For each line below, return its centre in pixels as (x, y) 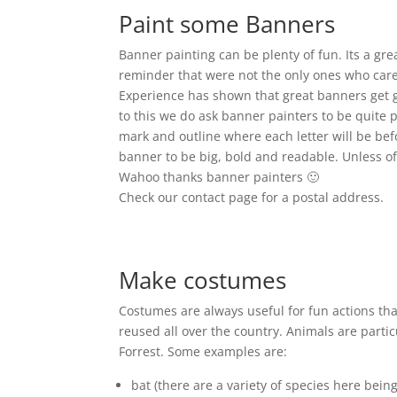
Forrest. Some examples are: (203, 351)
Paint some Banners (227, 24)
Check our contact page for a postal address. (252, 197)
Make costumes (203, 280)
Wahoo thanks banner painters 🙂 (219, 177)
